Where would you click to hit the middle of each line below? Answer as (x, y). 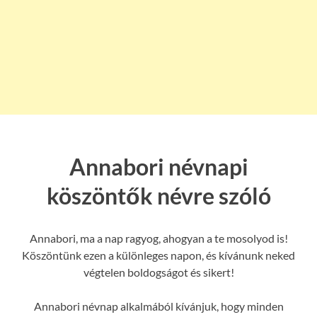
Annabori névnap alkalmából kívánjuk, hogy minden (158, 306)
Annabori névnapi (158, 166)
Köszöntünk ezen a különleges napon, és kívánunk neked (158, 255)
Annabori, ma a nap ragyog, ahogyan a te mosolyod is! (158, 238)
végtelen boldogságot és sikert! (158, 272)
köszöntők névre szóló (158, 195)
